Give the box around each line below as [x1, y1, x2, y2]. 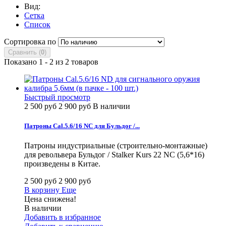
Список [24, 20, 50, 29]
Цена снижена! [24, 195, 76, 204]
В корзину [24, 186, 60, 195]
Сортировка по [4, 37, 56, 46]
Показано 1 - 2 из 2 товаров [4, 57, 98, 66]
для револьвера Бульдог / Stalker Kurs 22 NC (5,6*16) [24, 150, 204, 159]
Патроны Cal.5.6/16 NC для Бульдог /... [24, 122, 140, 130]
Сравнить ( [8, 48, 41, 56]
